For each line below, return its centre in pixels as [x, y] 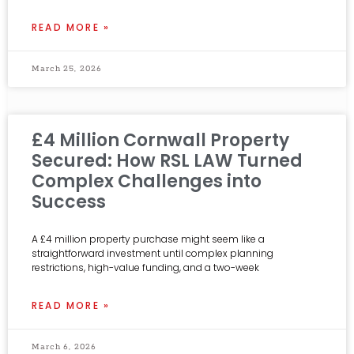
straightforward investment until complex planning [153, 254]
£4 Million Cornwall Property [160, 141]
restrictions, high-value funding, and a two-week [145, 268]
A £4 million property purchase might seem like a [148, 239]
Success [69, 202]
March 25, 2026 [67, 69]
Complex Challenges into [147, 182]
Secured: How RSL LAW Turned [167, 161]
